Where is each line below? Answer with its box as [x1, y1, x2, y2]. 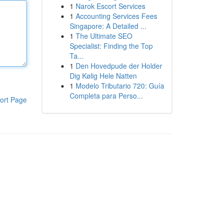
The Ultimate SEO [75, 31, 132, 41]
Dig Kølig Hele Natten [69, 71, 137, 81]
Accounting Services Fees [75, 11, 157, 21]
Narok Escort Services [75, 1, 145, 11]
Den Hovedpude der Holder [75, 61, 162, 71]
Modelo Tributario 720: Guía [75, 81, 164, 91]
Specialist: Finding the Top [69, 41, 153, 51]
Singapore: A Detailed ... [69, 21, 146, 31]
